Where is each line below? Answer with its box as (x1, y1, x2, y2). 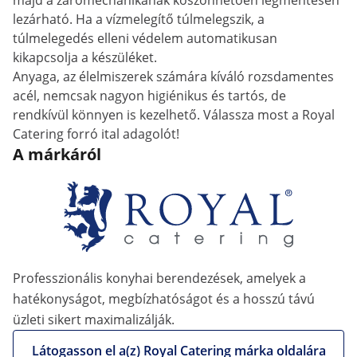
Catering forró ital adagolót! (13, 125, 179, 143)
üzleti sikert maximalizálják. (13, 311, 175, 328)
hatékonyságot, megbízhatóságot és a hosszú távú (13, 290, 315, 308)
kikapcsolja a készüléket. (13, 49, 157, 66)
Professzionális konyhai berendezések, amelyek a (13, 269, 306, 287)
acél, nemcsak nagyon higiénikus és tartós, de (13, 87, 286, 104)
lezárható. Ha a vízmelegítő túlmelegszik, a (13, 10, 265, 28)
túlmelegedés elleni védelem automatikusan (13, 29, 277, 47)
